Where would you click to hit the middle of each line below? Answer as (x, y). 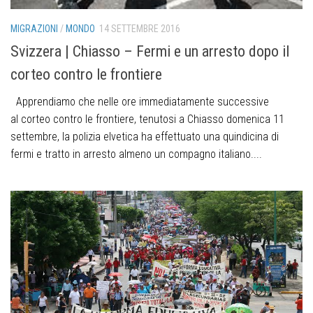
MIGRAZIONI (34, 29)
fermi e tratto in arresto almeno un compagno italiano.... (136, 154)
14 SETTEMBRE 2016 (140, 29)
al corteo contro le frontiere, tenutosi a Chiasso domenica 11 (147, 119)
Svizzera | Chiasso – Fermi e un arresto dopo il (150, 52)
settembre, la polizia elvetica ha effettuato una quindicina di (145, 137)
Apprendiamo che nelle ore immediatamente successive (140, 102)
